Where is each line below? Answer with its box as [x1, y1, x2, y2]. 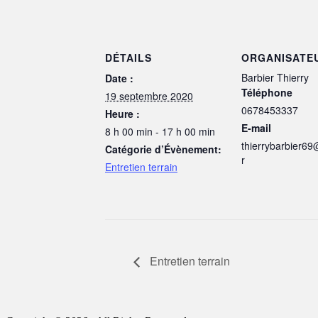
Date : [105, 71, 133, 86]
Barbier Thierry [241, 70, 309, 85]
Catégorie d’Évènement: [105, 142, 221, 157]
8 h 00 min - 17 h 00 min [105, 124, 215, 139]
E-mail [241, 121, 271, 136]
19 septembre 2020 [105, 89, 193, 104]
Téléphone [241, 85, 292, 100]
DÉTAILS [105, 50, 152, 65]
